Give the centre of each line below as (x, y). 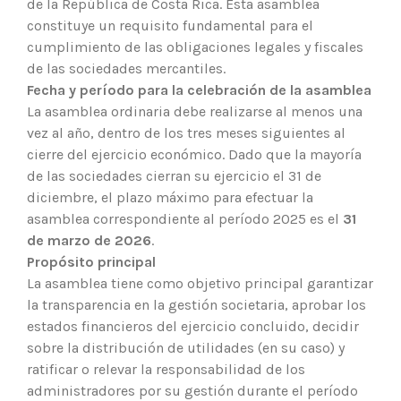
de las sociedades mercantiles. (126, 68)
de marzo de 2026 (89, 240)
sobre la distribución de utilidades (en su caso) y (186, 347)
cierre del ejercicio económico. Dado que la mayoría (194, 154)
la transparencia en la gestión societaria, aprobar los (196, 304)
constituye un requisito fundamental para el (170, 25)
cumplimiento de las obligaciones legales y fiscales (195, 47)
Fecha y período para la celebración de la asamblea (199, 90)
